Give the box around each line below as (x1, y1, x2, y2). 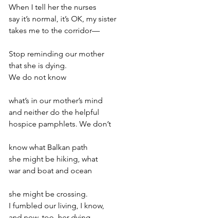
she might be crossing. (9, 189, 88, 199)
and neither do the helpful (9, 108, 99, 117)
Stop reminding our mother (9, 49, 104, 58)
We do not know (9, 73, 66, 82)
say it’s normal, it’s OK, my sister (9, 14, 116, 23)
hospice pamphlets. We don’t (9, 119, 111, 128)
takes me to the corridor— (9, 26, 100, 35)
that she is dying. (9, 61, 67, 70)
